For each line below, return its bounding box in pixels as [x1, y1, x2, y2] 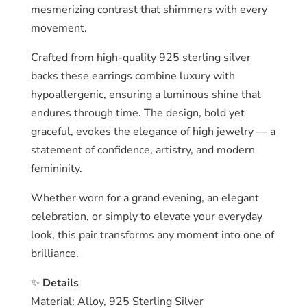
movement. [30, 21, 87, 36]
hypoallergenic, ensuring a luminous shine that [30, 87, 261, 102]
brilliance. [30, 246, 79, 261]
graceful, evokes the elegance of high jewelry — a [30, 124, 275, 139]
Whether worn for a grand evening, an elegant [30, 191, 259, 206]
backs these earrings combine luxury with [30, 69, 235, 84]
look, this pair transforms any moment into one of [30, 228, 274, 243]
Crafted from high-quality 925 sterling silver [30, 50, 251, 65]
